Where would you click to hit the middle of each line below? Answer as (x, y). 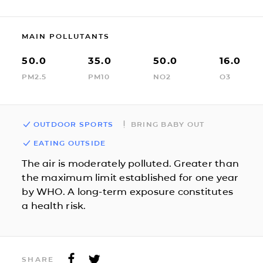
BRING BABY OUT (168, 124)
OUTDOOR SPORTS (73, 124)
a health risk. (54, 205)
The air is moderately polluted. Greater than (131, 163)
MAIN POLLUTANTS (66, 36)
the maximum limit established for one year (130, 177)
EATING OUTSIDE (70, 143)
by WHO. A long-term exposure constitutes (128, 191)
